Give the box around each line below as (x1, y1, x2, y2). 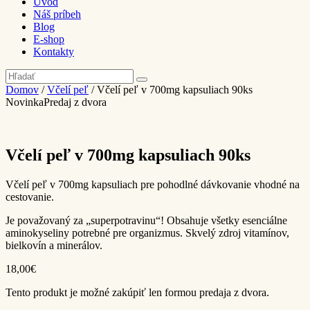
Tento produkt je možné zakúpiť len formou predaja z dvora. (6, 286, 269, 298)
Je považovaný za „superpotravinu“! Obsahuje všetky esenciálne (6, 214, 287, 226)
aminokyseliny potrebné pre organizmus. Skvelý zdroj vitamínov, (6, 226, 289, 239)
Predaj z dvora (44, 95, 107, 108)
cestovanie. (6, 190, 54, 203)
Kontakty (33, 45, 74, 57)
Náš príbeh (33, 8, 81, 20)
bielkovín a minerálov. (6, 239, 102, 251)
